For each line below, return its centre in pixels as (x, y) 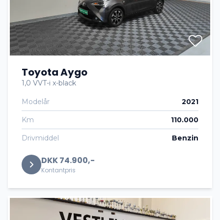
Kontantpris (58, 170)
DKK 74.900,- (68, 160)
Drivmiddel (40, 138)
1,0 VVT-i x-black (49, 83)
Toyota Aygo (55, 72)
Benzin (185, 138)
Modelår (36, 102)
